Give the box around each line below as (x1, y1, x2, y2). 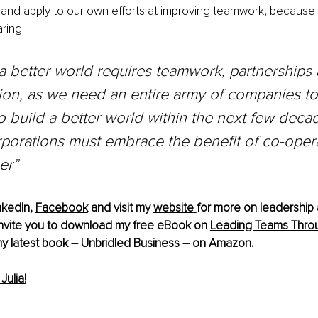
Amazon (208, 235, 251, 251)
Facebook (35, 199, 88, 215)
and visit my (87, 199, 153, 215)
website (153, 199, 194, 215)
